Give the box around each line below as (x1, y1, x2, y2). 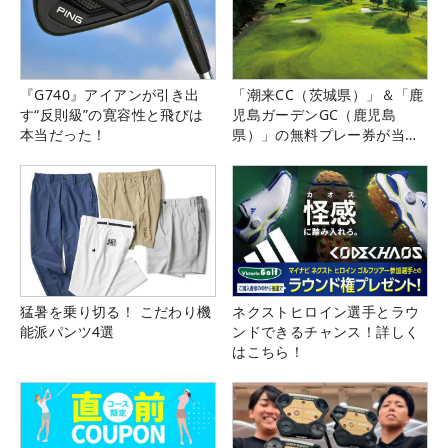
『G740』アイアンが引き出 (20, 85, 200, 105)
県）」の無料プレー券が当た (232, 125, 420, 145)
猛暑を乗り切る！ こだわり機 (20, 301, 212, 321)
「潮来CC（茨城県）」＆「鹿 (232, 85, 424, 105)
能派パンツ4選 (20, 321, 115, 341)
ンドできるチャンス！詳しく (232, 321, 420, 341)
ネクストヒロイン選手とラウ (232, 301, 420, 321)
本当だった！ (20, 125, 107, 145)
